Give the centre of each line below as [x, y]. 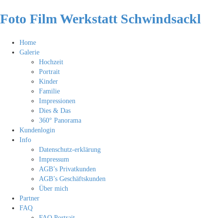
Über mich [54, 188]
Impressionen [57, 101]
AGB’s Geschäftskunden [72, 179]
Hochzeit [51, 62]
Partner [29, 198]
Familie [49, 91]
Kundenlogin [37, 130]
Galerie [29, 52]
